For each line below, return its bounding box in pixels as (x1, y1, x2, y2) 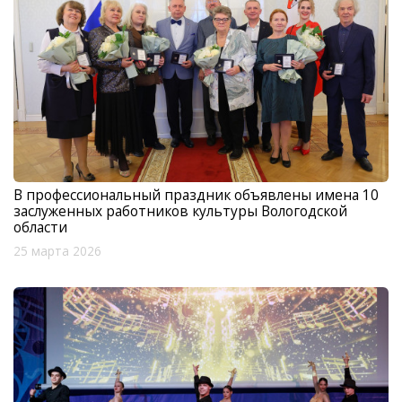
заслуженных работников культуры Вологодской (13, 201, 347, 222)
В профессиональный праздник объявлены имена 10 (13, 185, 379, 205)
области (13, 217, 67, 238)
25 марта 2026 (13, 243, 101, 260)
